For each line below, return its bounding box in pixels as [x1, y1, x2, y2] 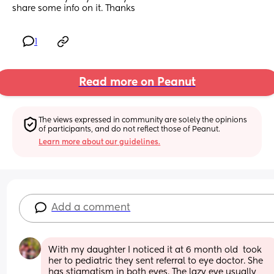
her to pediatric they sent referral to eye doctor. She [48, 256, 264, 265]
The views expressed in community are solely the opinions [39, 116, 248, 124]
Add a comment [51, 202, 131, 213]
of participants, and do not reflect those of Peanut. [39, 125, 221, 133]
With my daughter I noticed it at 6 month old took [48, 245, 262, 254]
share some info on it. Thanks [12, 4, 135, 13]
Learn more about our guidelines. [39, 138, 161, 146]
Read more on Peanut [78, 77, 196, 89]
